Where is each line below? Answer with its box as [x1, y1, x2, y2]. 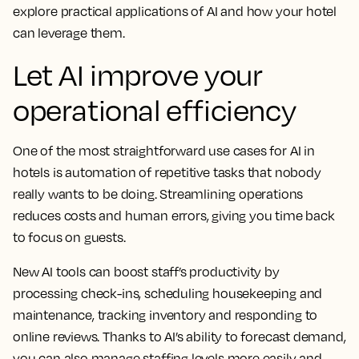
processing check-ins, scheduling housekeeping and [13, 284, 323, 301]
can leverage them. [13, 24, 125, 41]
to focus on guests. [13, 228, 126, 245]
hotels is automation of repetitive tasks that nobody [13, 163, 321, 180]
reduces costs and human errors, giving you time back [13, 207, 335, 224]
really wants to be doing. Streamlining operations [13, 185, 304, 202]
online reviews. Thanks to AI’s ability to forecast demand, [13, 328, 346, 345]
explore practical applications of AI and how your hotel [13, 2, 337, 19]
